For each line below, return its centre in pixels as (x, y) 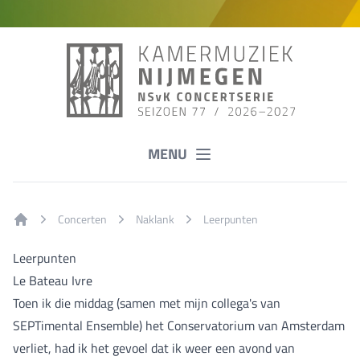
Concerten (82, 219)
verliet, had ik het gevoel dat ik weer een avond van (154, 348)
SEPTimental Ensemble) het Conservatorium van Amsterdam (179, 325)
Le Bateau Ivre (53, 280)
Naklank (155, 219)
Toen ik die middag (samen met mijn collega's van (147, 303)
